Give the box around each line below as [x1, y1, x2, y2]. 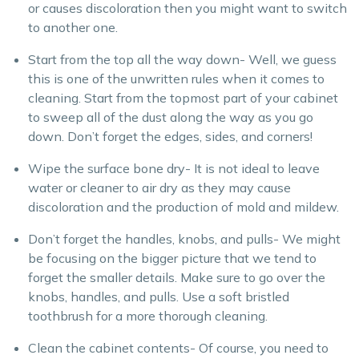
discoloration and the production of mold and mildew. [28, 198, 339, 215]
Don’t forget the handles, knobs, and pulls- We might [28, 230, 341, 247]
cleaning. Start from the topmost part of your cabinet [28, 89, 338, 106]
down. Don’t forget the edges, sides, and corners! [28, 127, 313, 144]
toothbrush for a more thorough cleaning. [28, 307, 268, 324]
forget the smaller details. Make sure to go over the [28, 268, 325, 285]
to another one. [28, 18, 118, 35]
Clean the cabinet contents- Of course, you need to [28, 339, 329, 356]
